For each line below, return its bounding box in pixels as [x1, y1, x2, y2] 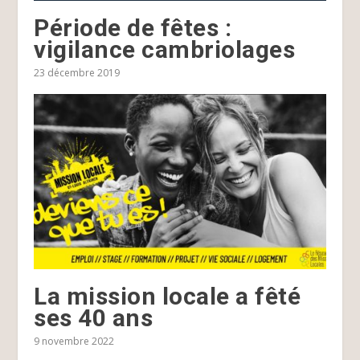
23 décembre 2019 [34, 66, 121, 80]
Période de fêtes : [34, 14, 232, 43]
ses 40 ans [34, 304, 153, 333]
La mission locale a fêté [34, 282, 301, 311]
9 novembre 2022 [34, 334, 115, 349]
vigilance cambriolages [34, 35, 296, 64]
